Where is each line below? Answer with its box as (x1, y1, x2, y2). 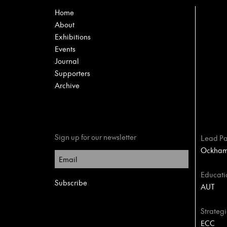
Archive (55, 80, 80, 90)
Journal (55, 56, 79, 66)
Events (55, 44, 75, 54)
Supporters (55, 68, 90, 78)
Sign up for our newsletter (55, 132, 136, 142)
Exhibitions (55, 31, 91, 42)
